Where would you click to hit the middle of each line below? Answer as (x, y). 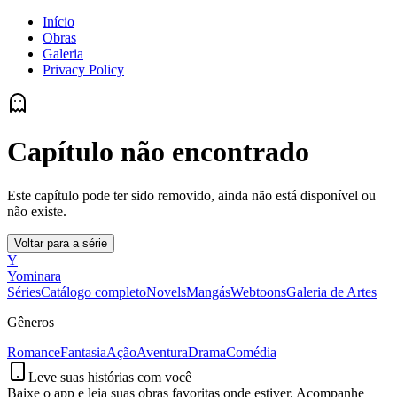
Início (58, 22)
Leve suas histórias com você (110, 377)
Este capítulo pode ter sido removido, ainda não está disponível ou (191, 195)
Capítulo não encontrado (158, 152)
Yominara (34, 276)
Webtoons (258, 292)
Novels (166, 292)
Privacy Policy (83, 70)
